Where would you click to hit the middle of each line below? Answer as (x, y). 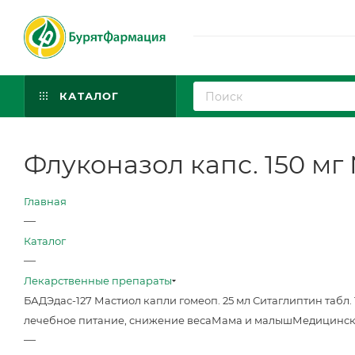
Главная (45, 201)
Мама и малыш (252, 320)
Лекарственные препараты (98, 281)
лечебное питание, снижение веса (118, 320)
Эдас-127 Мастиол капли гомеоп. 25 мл (150, 300)
